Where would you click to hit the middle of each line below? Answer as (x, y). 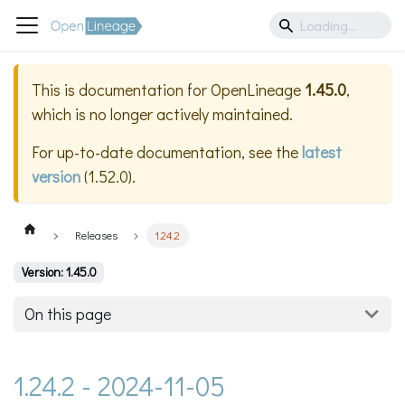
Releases (96, 235)
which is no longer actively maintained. (162, 114)
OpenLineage (256, 90)
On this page (68, 314)
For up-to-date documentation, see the (167, 152)
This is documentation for (121, 90)
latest (322, 152)
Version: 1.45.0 (59, 273)
